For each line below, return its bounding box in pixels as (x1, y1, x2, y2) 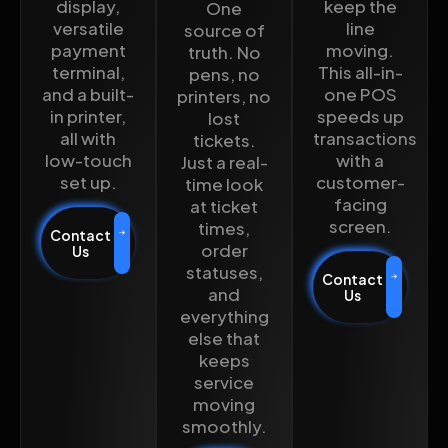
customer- (315, 170, 405, 193)
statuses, (185, 260, 263, 283)
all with (60, 126, 116, 149)
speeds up (316, 104, 404, 127)
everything (179, 304, 269, 327)
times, (198, 216, 250, 239)
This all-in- (317, 60, 403, 83)
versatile (52, 16, 124, 39)
